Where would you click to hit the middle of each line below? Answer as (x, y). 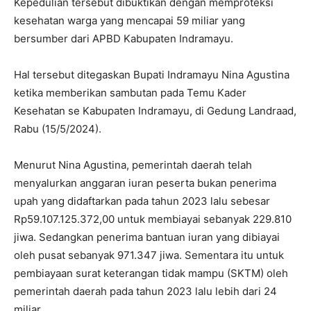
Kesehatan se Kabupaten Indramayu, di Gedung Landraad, (155, 111)
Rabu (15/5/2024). (58, 129)
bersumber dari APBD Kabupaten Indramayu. (124, 39)
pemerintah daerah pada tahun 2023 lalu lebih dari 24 (145, 292)
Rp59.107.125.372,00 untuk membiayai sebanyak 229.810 (153, 219)
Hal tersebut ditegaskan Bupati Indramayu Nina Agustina (152, 75)
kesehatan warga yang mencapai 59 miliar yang (129, 21)
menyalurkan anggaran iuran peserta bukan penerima (145, 183)
